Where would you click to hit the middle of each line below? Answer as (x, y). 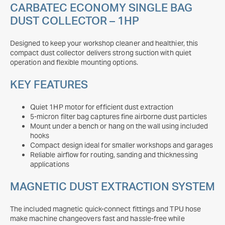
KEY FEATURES (49, 85)
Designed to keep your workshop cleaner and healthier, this (104, 43)
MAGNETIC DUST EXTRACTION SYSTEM (113, 187)
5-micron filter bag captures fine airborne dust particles (119, 117)
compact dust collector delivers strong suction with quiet (101, 53)
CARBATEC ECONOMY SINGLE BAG (101, 8)
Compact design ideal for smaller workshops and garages (122, 145)
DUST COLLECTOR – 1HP (75, 21)
